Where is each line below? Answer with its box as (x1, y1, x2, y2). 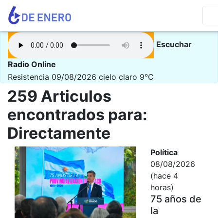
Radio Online (8, 59, 56, 69)
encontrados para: (7, 105, 147, 124)
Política (150, 147, 178, 157)
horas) (150, 182, 174, 192)
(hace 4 (150, 170, 178, 181)
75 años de (150, 193, 201, 205)
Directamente (7, 123, 110, 143)
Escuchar (156, 39, 192, 50)
